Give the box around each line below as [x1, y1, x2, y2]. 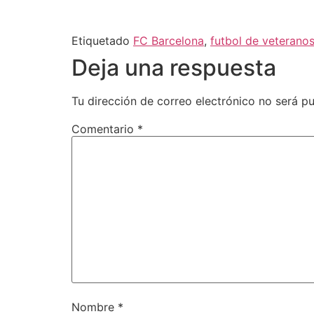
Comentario [71, 121, 137, 136]
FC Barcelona [133, 33, 204, 48]
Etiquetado [71, 33, 133, 48]
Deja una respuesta [71, 53, 276, 81]
